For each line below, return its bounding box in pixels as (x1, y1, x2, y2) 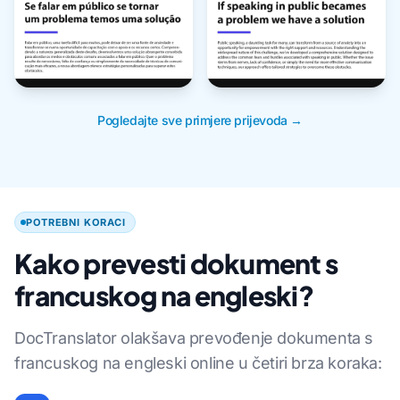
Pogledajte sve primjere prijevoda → (96, 112, 303, 129)
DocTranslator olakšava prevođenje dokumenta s (14, 329, 374, 348)
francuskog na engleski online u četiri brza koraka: (14, 354, 382, 373)
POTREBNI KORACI (26, 216, 127, 229)
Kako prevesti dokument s (14, 246, 337, 281)
